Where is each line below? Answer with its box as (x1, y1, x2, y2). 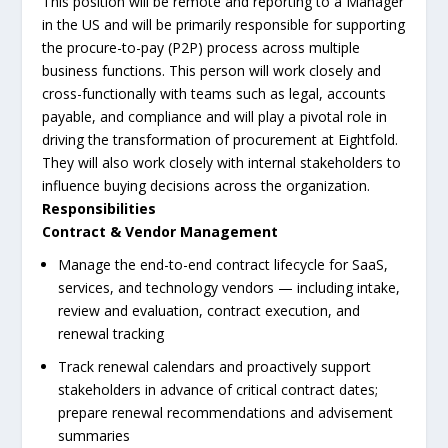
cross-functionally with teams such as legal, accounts (42, 84, 387, 104)
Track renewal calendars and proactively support (58, 356, 372, 376)
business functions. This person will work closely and (42, 61, 382, 81)
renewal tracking (58, 323, 165, 343)
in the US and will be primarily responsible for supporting (42, 15, 406, 35)
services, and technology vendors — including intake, (58, 277, 401, 297)
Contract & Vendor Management (42, 222, 279, 242)
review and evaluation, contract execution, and (58, 300, 361, 320)
